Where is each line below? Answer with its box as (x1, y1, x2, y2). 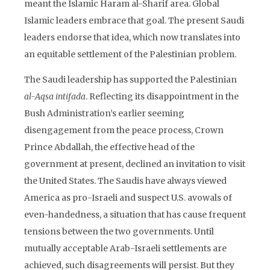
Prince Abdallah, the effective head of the (24, 142, 195, 152)
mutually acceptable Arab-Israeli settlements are (24, 243, 227, 254)
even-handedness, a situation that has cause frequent (24, 209, 246, 220)
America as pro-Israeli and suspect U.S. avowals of (24, 192, 232, 203)
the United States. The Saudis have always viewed (24, 175, 227, 186)
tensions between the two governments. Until (24, 226, 214, 237)
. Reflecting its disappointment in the (86, 91, 239, 102)
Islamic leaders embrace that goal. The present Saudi (24, 15, 244, 26)
